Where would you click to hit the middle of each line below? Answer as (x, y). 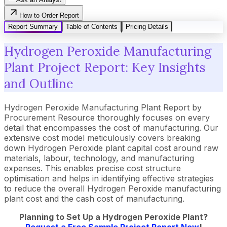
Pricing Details (147, 26)
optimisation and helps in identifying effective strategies (109, 178)
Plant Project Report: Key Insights (105, 68)
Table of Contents (92, 26)
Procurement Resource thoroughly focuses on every (107, 118)
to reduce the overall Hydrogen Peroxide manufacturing (112, 188)
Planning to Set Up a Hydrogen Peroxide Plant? (113, 217)
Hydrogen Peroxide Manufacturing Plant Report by (103, 107)
